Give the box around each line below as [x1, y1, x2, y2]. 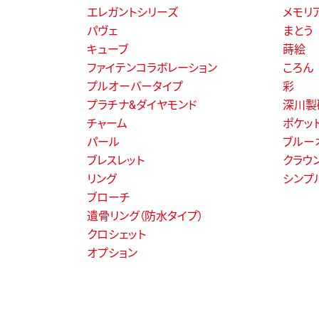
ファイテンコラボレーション [87, 61, 217, 75]
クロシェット [87, 227, 146, 241]
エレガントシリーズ [87, 5, 178, 19]
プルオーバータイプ [87, 79, 183, 93]
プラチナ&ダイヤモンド [87, 98, 197, 112]
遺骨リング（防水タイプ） [87, 209, 204, 223]
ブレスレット [87, 153, 145, 167]
